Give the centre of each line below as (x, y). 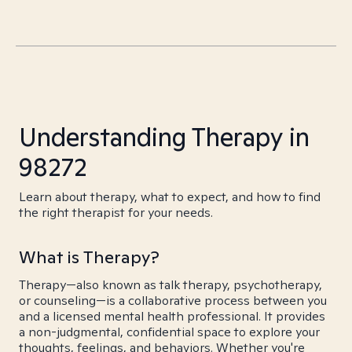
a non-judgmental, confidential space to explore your (169, 332)
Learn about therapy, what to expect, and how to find (170, 197)
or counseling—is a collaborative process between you (173, 301)
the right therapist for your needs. (116, 213)
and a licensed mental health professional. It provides (172, 316)
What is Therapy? (89, 257)
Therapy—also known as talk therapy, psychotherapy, (170, 285)
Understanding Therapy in (164, 137)
